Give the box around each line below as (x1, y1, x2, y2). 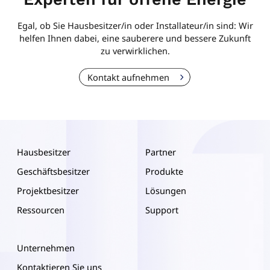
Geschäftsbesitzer (17, 165, 90, 177)
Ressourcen (17, 203, 64, 216)
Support (145, 203, 178, 216)
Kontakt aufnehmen (87, 71, 169, 84)
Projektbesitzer (17, 184, 79, 196)
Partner (145, 145, 176, 158)
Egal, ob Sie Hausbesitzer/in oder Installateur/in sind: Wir (17, 19, 253, 31)
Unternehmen (17, 241, 75, 254)
